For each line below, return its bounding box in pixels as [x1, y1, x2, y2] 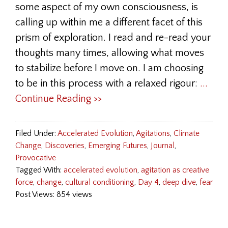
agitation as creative [141, 165, 209, 175]
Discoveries [45, 141, 84, 150]
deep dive [162, 178, 196, 187]
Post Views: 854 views [15, 190, 92, 199]
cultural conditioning [65, 178, 134, 187]
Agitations [136, 129, 170, 138]
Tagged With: [15, 165, 64, 175]
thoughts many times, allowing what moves [15, 47, 204, 59]
